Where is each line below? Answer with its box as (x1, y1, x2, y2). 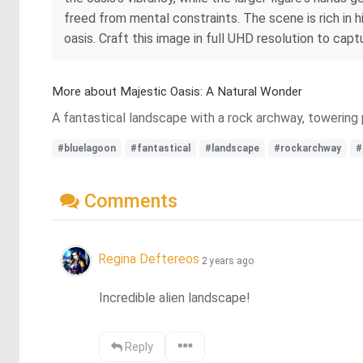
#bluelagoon (58, 143, 116, 154)
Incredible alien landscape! (99, 289, 251, 305)
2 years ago (202, 254, 254, 267)
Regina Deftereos (98, 251, 199, 267)
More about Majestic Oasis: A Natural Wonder (52, 84, 302, 99)
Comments (79, 189, 177, 212)
